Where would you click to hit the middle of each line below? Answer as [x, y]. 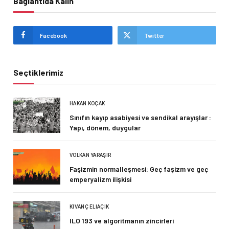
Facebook [53, 35]
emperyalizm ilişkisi [100, 179]
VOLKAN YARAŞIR [90, 155]
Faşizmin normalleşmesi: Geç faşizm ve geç [139, 169]
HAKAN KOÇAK [87, 103]
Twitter [154, 35]
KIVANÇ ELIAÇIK [89, 207]
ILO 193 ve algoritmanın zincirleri [122, 220]
